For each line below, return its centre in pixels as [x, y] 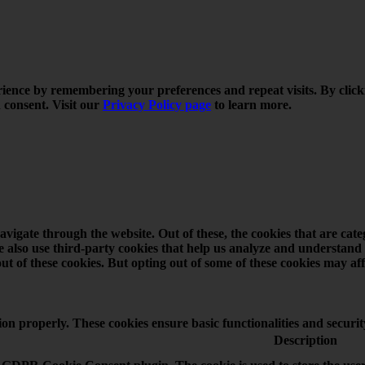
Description [305, 340]
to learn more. [251, 105]
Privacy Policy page [157, 105]
